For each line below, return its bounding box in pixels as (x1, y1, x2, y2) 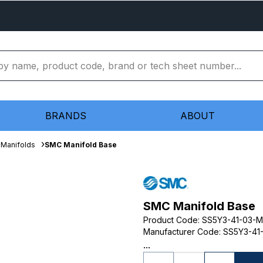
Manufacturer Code (143, 227, 219, 237)
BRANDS (45, 110, 86, 122)
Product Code (143, 215, 198, 225)
